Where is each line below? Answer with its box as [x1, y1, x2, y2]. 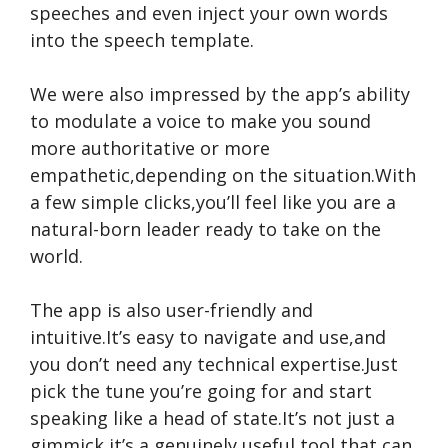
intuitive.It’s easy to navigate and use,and [30, 325, 386, 349]
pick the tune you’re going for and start [30, 379, 372, 403]
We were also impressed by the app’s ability [30, 82, 410, 106]
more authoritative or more [30, 136, 270, 160]
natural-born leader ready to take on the [30, 217, 381, 241]
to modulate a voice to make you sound [30, 109, 371, 133]
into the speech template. [30, 28, 254, 52]
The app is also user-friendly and [30, 298, 313, 322]
